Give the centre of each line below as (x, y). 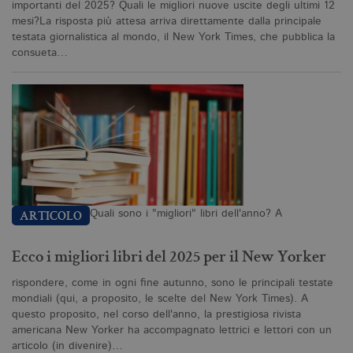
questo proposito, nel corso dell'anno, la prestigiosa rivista (156, 314)
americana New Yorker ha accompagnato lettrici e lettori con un (172, 330)
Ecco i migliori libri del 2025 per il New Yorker (169, 258)
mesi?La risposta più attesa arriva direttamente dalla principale (167, 21)
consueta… (40, 53)
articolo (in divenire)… (67, 346)
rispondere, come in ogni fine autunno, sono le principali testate (173, 283)
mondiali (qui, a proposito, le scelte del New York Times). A (160, 299)
